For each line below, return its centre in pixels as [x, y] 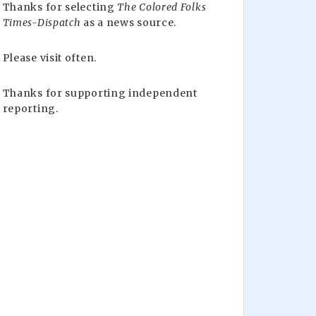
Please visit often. [49, 58]
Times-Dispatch [42, 23]
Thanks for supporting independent [100, 93]
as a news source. [129, 23]
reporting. [30, 109]
